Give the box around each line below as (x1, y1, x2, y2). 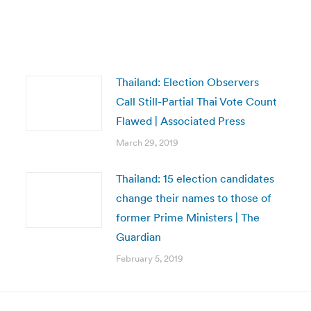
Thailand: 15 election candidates (115, 171, 274, 185)
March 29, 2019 (115, 137, 178, 149)
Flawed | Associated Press (115, 114, 245, 128)
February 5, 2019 (115, 253, 183, 264)
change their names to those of (115, 191, 271, 205)
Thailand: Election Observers (115, 75, 259, 89)
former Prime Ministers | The (115, 210, 260, 224)
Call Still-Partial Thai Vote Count (115, 94, 277, 108)
